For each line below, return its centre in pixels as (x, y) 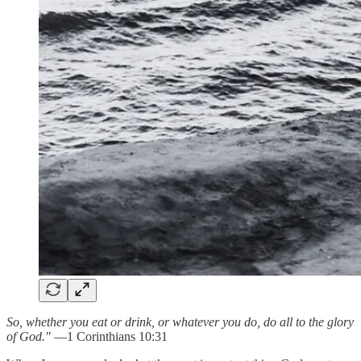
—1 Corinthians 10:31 (109, 336)
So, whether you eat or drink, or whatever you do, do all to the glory (180, 322)
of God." (29, 336)
